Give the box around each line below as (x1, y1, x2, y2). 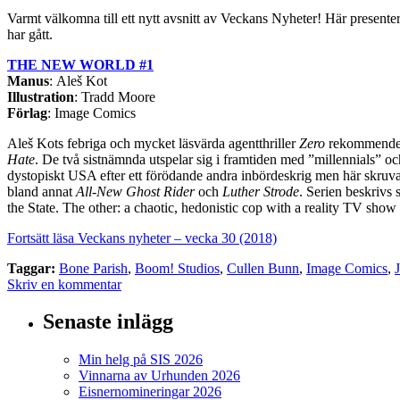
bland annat (7, 183, 76, 199)
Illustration (7, 88, 74, 104)
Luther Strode (222, 183, 299, 199)
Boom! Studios (135, 260, 220, 276)
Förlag (7, 104, 47, 121)
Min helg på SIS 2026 (79, 352, 203, 368)
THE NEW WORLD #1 (7, 56, 154, 72)
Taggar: (7, 260, 55, 276)
